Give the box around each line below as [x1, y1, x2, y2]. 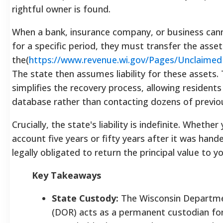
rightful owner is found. [12, 2, 111, 15]
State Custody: [52, 192, 118, 204]
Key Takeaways [32, 169, 101, 181]
